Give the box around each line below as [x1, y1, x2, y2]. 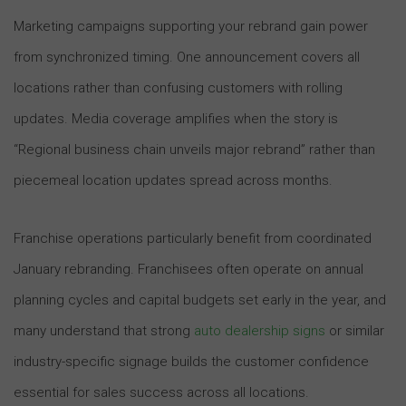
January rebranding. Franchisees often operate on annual [14, 260, 363, 277]
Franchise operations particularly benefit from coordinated [14, 229, 372, 246]
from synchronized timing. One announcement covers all [14, 48, 360, 65]
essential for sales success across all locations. [14, 383, 309, 401]
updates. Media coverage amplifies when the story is [14, 110, 338, 127]
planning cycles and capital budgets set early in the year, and [14, 291, 386, 308]
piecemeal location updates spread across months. [14, 171, 333, 188]
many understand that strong [14, 322, 194, 339]
